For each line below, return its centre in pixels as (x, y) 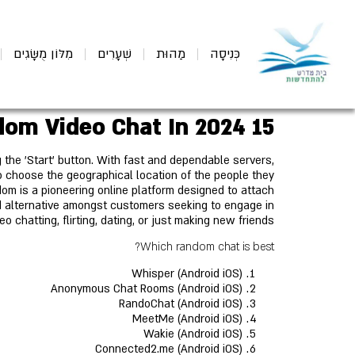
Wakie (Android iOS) (193, 334)
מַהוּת (171, 54)
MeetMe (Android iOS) (187, 319)
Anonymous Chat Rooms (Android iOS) (147, 289)
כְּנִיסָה (225, 54)
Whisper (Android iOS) (187, 274)
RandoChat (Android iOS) (181, 304)
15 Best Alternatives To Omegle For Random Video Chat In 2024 (263, 128)
